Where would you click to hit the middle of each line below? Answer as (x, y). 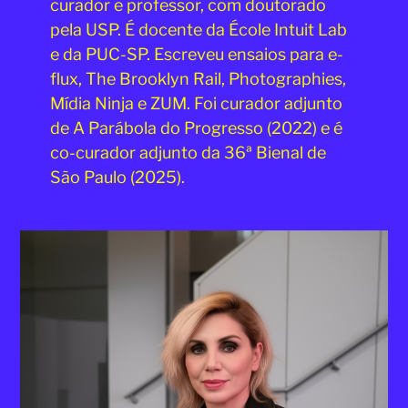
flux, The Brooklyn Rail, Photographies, (198, 79)
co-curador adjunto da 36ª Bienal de (188, 153)
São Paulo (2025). (117, 178)
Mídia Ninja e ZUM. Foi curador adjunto (196, 104)
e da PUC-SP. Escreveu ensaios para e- (196, 55)
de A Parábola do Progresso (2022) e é (196, 128)
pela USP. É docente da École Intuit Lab (198, 30)
